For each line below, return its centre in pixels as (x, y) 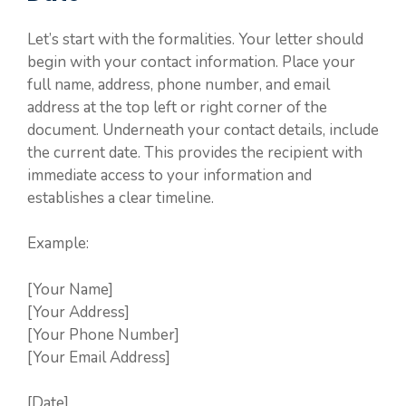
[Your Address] (78, 312)
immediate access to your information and (169, 175)
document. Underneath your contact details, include (203, 130)
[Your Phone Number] (103, 334)
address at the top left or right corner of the (177, 107)
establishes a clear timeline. (121, 198)
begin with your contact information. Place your (191, 62)
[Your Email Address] (99, 357)
